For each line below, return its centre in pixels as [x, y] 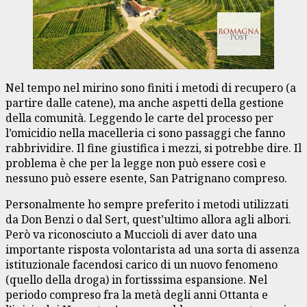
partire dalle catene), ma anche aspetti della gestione [145, 103]
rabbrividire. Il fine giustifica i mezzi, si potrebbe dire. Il [153, 148]
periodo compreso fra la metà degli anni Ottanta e [137, 295]
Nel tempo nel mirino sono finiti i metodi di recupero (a [151, 88]
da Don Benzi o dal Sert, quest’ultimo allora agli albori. [148, 220]
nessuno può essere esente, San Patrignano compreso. [148, 179]
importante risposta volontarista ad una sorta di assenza [152, 250]
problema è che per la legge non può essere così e [136, 163]
